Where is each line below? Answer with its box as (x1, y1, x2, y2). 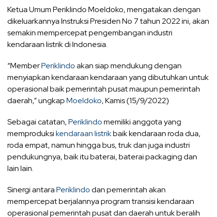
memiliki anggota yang (102, 116, 181, 127)
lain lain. (7, 163, 33, 173)
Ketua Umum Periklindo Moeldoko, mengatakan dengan (7, 4, 201, 15)
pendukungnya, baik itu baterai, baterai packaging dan (7, 151, 197, 162)
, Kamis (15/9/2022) (102, 95, 169, 106)
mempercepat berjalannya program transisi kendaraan (7, 196, 194, 206)
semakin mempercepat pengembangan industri (7, 27, 172, 38)
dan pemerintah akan (90, 184, 166, 195)
